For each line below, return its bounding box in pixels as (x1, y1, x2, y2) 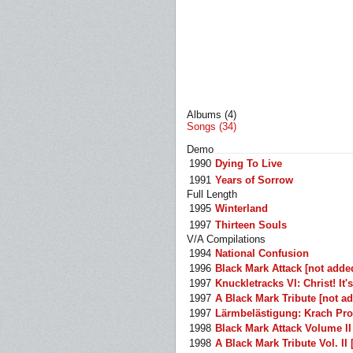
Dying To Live (215, 158, 282, 169)
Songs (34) (187, 121, 236, 132)
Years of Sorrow (215, 174, 293, 186)
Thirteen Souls (215, 219, 287, 231)
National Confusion (215, 247, 309, 259)
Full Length (187, 188, 237, 200)
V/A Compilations (187, 233, 266, 245)
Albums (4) (187, 109, 236, 121)
